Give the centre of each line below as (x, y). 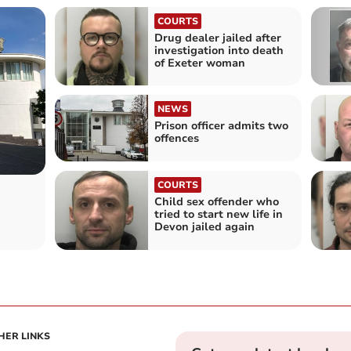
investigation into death (219, 50)
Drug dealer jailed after (217, 38)
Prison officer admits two (221, 126)
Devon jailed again (204, 227)
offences (176, 139)
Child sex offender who (216, 202)
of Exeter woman (199, 63)
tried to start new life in (218, 215)
